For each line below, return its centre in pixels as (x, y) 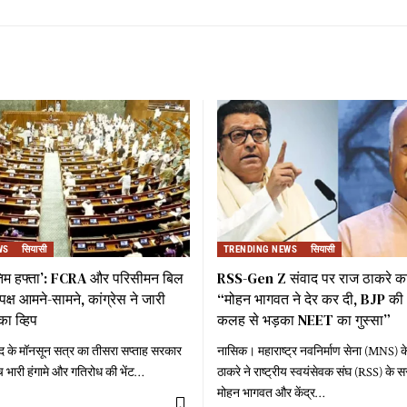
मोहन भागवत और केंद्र (266, 393)
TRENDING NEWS (261, 249)
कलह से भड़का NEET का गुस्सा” (304, 319)
